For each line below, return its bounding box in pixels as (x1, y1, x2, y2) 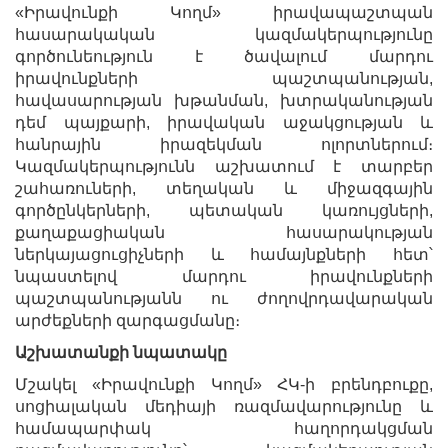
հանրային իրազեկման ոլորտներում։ (15, 135, 433, 153)
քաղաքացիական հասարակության (15, 223, 433, 241)
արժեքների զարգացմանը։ (15, 311, 240, 329)
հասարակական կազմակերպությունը (15, 25, 433, 43)
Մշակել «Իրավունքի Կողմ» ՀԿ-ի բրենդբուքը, (15, 375, 433, 393)
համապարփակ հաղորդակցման (15, 419, 433, 437)
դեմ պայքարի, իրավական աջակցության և (15, 113, 433, 131)
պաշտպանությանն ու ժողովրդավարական (15, 289, 433, 307)
